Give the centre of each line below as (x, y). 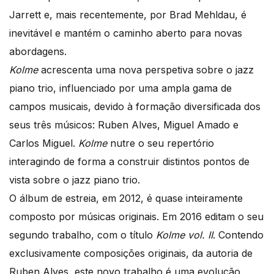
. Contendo (238, 235)
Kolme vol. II (184, 235)
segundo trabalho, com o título (83, 235)
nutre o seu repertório (161, 143)
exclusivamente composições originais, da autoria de (131, 254)
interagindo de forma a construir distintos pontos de (129, 162)
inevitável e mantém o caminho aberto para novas (126, 33)
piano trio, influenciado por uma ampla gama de (120, 88)
